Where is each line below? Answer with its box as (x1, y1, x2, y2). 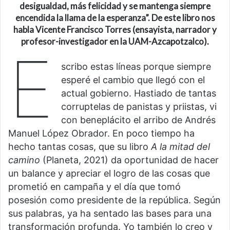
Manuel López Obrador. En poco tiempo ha (8, 127, 195, 139)
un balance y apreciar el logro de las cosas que (8, 167, 210, 179)
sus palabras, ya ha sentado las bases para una (8, 207, 212, 219)
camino (8, 154, 43, 165)
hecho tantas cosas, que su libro (8, 141, 151, 152)
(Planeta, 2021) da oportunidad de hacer (43, 154, 219, 165)
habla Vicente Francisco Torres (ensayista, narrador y (13, 24, 217, 35)
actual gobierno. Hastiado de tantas (61, 87, 217, 99)
